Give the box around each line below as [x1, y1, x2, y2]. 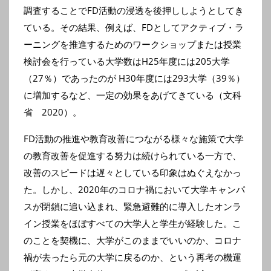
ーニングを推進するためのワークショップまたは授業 [24, 38, 241, 50]
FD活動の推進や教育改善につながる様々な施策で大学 [24, 132, 244, 145]
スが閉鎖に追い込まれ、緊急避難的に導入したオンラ [24, 200, 241, 212]
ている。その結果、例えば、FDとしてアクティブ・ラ [24, 21, 244, 33]
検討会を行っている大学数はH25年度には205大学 [24, 55, 230, 67]
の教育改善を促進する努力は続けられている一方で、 [24, 149, 241, 162]
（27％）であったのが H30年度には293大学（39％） [24, 72, 245, 84]
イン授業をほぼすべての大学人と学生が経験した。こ [24, 217, 241, 229]
